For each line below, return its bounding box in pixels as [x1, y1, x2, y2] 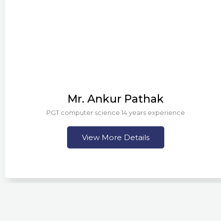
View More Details [81, 133, 149, 143]
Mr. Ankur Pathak [67, 92, 164, 106]
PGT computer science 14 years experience [46, 109, 185, 117]
